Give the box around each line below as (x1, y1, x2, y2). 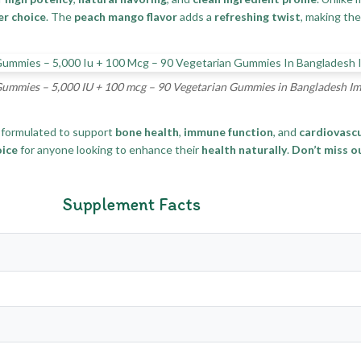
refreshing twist (214, 9, 301, 23)
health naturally (201, 143, 287, 157)
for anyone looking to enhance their (18, 143, 201, 157)
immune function (184, 125, 273, 139)
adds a (177, 9, 214, 23)
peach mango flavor (74, 9, 177, 23)
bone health (115, 125, 179, 139)
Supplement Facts (62, 193, 201, 216)
